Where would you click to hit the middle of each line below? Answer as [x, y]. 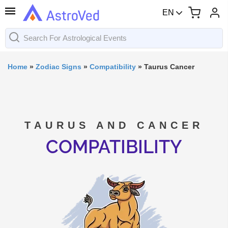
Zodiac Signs [59, 67]
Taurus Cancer [169, 67]
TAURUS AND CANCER [114, 125]
